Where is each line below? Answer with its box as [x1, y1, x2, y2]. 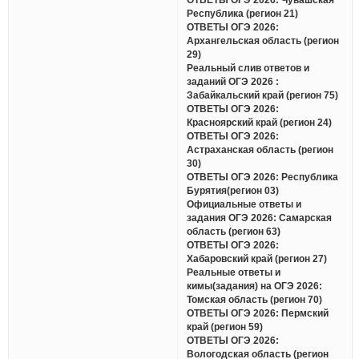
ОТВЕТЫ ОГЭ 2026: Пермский [187, 308, 329, 318]
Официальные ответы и [187, 199, 302, 209]
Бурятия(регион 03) [187, 185, 280, 196]
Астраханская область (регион [187, 144, 334, 155]
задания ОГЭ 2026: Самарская [187, 212, 333, 223]
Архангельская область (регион [187, 35, 340, 46]
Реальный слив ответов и [187, 63, 310, 73]
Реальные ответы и [187, 267, 281, 277]
